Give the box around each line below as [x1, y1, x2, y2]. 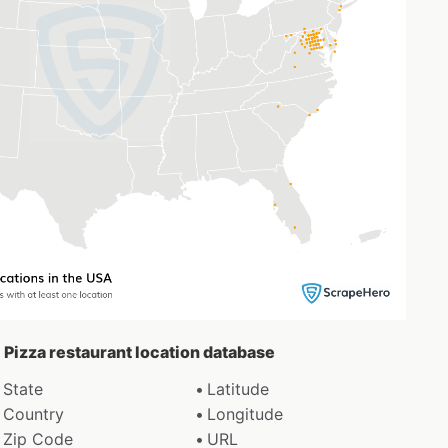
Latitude [207, 378, 270, 399]
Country [2, 403, 64, 424]
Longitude [207, 403, 284, 424]
